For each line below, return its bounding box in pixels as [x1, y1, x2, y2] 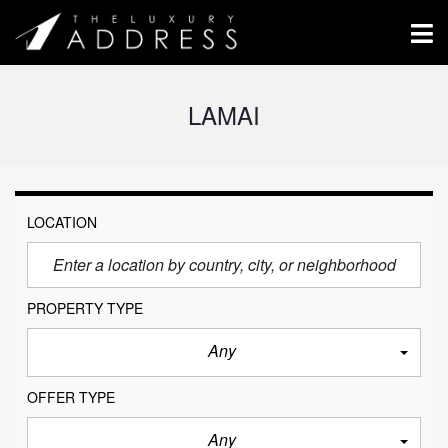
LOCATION [27, 212, 97, 232]
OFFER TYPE [27, 387, 115, 407]
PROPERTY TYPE [27, 298, 143, 318]
